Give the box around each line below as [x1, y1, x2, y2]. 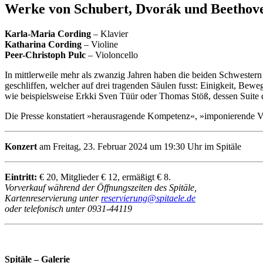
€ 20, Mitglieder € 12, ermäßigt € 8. [37, 171, 171, 182]
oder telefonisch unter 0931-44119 [5, 203, 132, 214]
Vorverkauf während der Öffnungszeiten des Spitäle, [5, 182, 197, 193]
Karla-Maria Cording [5, 28, 91, 39]
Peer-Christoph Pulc [5, 49, 86, 60]
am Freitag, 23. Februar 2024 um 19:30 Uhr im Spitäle [37, 141, 241, 151]
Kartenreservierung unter [5, 193, 101, 203]
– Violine [82, 39, 118, 49]
